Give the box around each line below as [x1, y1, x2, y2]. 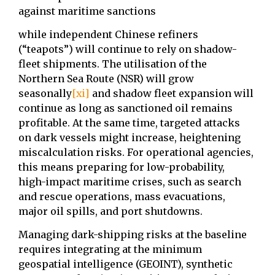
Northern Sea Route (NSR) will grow [18, 72, 194, 85]
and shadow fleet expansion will [90, 87, 254, 99]
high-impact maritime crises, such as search [18, 175, 241, 188]
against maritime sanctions [18, 4, 156, 17]
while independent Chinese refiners [18, 28, 198, 41]
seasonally [18, 87, 72, 99]
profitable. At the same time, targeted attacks [18, 116, 240, 129]
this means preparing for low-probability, [18, 160, 225, 173]
